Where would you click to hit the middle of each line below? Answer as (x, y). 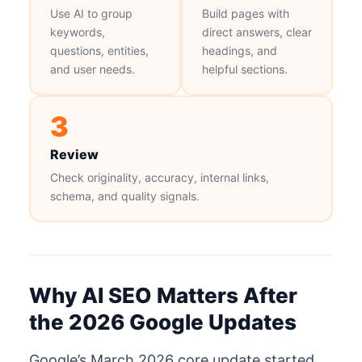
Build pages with (245, 13)
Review (74, 154)
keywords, (77, 32)
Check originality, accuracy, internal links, (159, 177)
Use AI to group (91, 13)
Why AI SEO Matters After (163, 295)
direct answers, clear (257, 32)
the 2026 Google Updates (163, 322)
